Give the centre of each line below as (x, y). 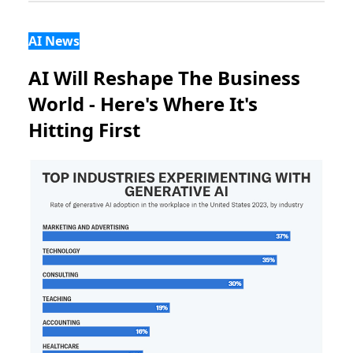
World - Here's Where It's (143, 104)
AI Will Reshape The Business (164, 78)
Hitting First (84, 130)
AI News (54, 41)
